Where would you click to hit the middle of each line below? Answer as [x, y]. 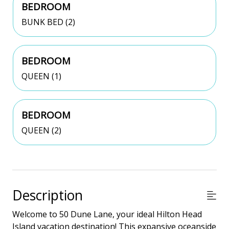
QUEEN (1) [41, 76]
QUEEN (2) [41, 131]
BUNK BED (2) [48, 22]
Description [48, 196]
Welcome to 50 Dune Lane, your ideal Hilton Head [107, 214]
